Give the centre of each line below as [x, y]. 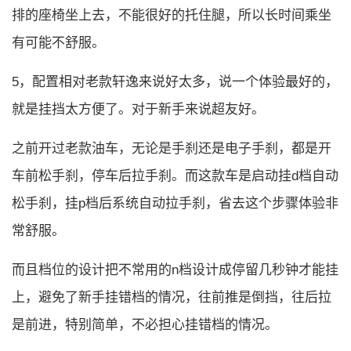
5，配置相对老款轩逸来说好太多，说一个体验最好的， [175, 82]
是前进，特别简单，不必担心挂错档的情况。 [145, 325]
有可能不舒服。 [58, 43]
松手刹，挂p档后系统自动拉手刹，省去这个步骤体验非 [175, 203]
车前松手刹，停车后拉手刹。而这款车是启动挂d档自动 [175, 176]
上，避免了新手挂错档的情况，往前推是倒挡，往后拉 [172, 297]
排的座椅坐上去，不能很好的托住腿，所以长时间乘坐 [172, 15]
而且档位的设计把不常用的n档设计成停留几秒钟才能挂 [175, 270]
